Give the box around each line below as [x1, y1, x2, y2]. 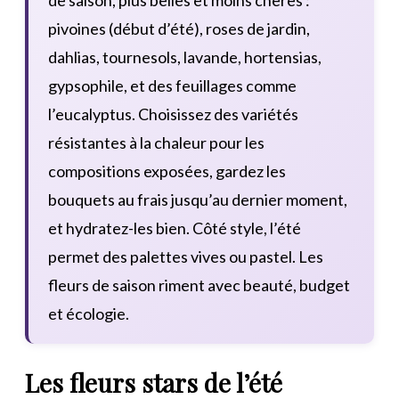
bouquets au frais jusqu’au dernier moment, [48, 189, 347, 209]
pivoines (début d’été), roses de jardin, [48, 18, 310, 38]
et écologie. [48, 303, 129, 323]
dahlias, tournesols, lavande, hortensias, [48, 46, 322, 67]
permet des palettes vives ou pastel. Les [48, 246, 323, 266]
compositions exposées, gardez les [48, 160, 286, 181]
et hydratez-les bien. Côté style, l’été [48, 217, 301, 238]
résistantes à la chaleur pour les [48, 132, 265, 152]
